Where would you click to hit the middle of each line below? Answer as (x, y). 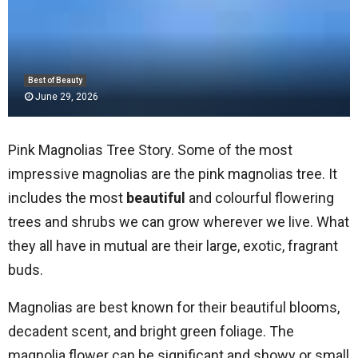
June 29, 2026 (67, 97)
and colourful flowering (260, 198)
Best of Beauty (55, 80)
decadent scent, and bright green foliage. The (151, 331)
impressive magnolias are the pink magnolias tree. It (173, 174)
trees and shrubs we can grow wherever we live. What (179, 222)
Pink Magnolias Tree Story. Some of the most (150, 150)
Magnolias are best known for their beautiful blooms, (174, 307)
